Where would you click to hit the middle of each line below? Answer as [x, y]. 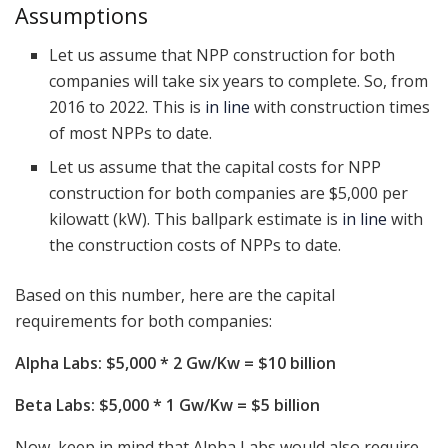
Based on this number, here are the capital [175, 294]
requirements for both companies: [143, 320]
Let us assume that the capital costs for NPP [215, 166]
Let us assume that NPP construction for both [222, 54]
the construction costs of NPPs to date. [195, 244]
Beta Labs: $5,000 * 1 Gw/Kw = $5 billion [167, 404]
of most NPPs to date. [131, 132]
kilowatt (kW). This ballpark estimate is [196, 218]
